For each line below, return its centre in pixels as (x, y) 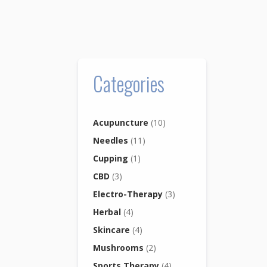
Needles (112, 140)
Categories (129, 83)
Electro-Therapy (129, 194)
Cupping (112, 158)
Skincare (113, 229)
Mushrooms (120, 247)
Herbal (108, 212)
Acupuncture (122, 122)
